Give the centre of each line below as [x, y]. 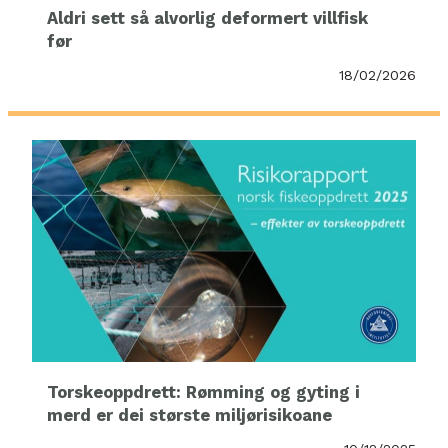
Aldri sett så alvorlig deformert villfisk [207, 18]
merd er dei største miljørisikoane [189, 416]
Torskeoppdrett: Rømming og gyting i [203, 393]
